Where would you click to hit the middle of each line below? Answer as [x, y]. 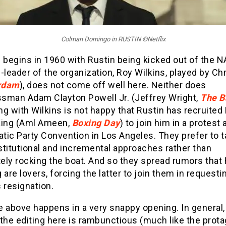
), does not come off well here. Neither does [113, 85]
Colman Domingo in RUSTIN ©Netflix [113, 39]
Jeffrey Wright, [167, 98]
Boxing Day [96, 123]
